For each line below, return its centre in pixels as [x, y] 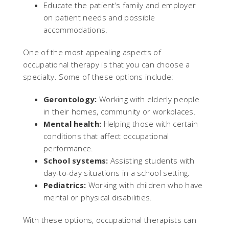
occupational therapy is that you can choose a [107, 64]
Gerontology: [70, 99]
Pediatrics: [65, 185]
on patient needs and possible [99, 17]
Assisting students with [151, 160]
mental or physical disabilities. [98, 197]
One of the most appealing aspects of [92, 52]
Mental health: [73, 123]
